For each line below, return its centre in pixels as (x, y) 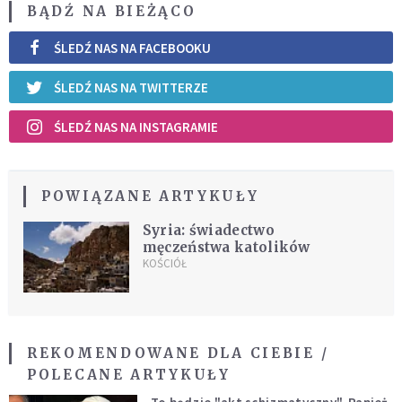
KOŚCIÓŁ (164, 264)
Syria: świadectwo (208, 231)
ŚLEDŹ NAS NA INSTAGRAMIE (136, 127)
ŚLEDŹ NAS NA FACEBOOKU (132, 48)
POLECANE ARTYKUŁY (129, 374)
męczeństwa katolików (226, 248)
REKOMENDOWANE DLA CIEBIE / (178, 353)
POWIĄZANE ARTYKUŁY (150, 197)
